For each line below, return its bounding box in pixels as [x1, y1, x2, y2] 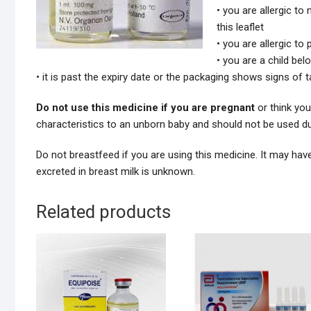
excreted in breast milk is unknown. [36, 165, 195, 178]
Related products [36, 201, 171, 223]
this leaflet [217, 21, 264, 34]
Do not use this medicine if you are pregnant [36, 101, 255, 115]
